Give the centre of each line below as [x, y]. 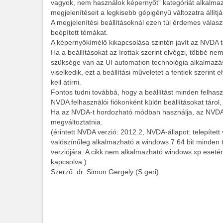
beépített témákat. [79, 33]
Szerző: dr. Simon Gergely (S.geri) [105, 172]
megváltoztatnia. [77, 122]
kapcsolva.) [69, 162]
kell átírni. [66, 82]
